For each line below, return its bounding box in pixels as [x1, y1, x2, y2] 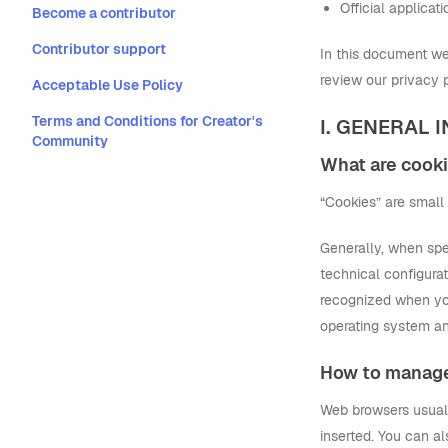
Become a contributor [32, 4, 176, 22]
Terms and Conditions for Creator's [32, 112, 263, 130]
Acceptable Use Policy [32, 76, 183, 94]
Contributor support [32, 40, 166, 58]
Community [32, 132, 108, 150]
